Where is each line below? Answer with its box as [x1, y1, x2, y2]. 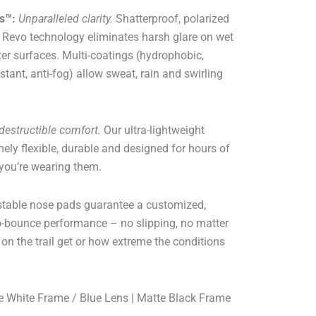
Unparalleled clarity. [18, 12, 113, 26]
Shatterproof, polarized [113, 12, 229, 26]
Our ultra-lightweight [101, 123, 205, 138]
